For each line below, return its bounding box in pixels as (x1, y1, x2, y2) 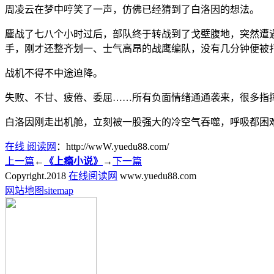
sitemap (44, 185, 73, 196)
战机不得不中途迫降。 (5, 67, 103, 78)
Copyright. (5, 170, 46, 181)
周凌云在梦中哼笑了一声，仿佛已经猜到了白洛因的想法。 (5, 4, 259, 15)
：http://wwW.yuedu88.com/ (56, 141, 169, 152)
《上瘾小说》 (44, 155, 103, 166)
